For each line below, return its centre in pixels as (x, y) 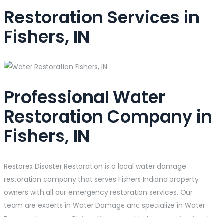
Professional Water (85, 97)
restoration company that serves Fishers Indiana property (101, 179)
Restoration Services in (102, 17)
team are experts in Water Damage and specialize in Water (105, 205)
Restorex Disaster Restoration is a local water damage (95, 166)
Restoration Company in (108, 116)
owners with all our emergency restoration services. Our (98, 192)
